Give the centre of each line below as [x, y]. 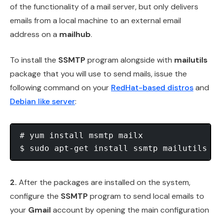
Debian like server [42, 101]
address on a [35, 34]
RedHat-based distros [152, 87]
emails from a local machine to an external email [95, 20]
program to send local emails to [146, 196]
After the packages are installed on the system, [104, 182]
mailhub [75, 34]
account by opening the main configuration [130, 210]
